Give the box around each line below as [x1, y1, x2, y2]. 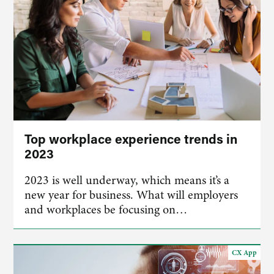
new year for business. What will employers [24, 187, 239, 203]
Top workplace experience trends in [24, 130, 238, 147]
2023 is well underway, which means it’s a [24, 172, 230, 188]
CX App [231, 248, 257, 257]
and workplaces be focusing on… [24, 201, 188, 218]
